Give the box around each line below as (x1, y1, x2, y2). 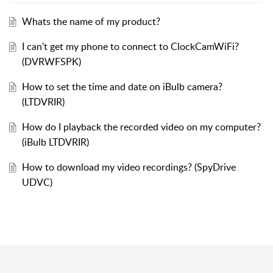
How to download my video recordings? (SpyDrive (21, 160, 236, 174)
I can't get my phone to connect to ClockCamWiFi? (21, 40, 239, 54)
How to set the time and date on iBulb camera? (21, 80, 222, 94)
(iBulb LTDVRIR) (21, 135, 89, 149)
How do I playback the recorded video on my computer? (21, 120, 261, 134)
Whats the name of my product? (21, 15, 160, 29)
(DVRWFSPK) (21, 55, 81, 69)
